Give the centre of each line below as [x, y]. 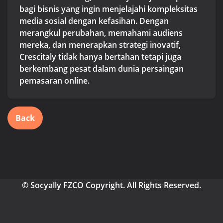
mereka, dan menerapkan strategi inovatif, [100, 45]
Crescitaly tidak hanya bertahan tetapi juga [100, 56]
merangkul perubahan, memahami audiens [101, 33]
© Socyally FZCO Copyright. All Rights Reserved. [111, 185]
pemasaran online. [55, 80]
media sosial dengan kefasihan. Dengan [94, 21]
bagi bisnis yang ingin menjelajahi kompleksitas [109, 9]
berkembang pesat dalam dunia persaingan [102, 68]
